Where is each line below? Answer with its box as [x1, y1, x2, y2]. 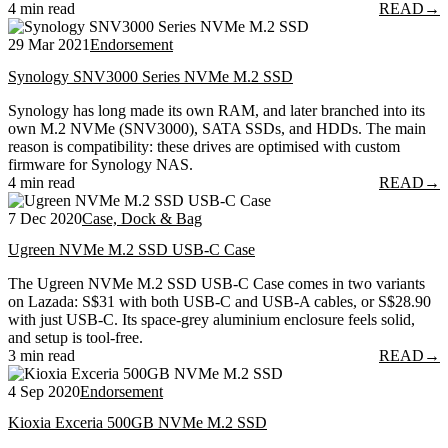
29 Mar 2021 [8, 36, 90, 54]
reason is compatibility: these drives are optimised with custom [8, 137, 400, 155]
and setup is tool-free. [8, 328, 143, 346]
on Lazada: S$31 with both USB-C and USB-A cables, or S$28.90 [8, 292, 431, 310]
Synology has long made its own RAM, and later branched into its [8, 101, 425, 119]
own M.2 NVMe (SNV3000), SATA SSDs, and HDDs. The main [8, 119, 426, 137]
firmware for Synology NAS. [8, 155, 193, 173]
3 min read [8, 346, 75, 364]
